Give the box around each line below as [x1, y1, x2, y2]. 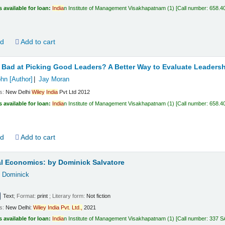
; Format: [14, 193, 38, 199]
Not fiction [86, 193, 111, 199]
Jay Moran [38, 75, 69, 83]
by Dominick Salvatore [48, 158, 125, 166]
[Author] [7, 75, 33, 83]
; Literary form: [49, 193, 87, 199]
